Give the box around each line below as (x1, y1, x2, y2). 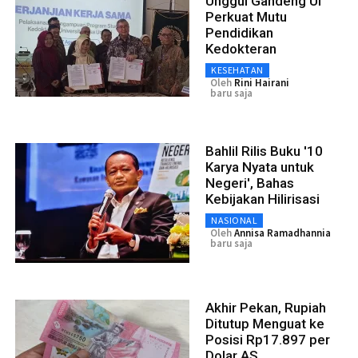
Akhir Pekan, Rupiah (205, 299, 326, 316)
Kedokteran (205, 40, 276, 57)
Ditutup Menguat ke (205, 315, 324, 332)
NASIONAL (211, 213, 257, 226)
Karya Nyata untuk (205, 158, 314, 175)
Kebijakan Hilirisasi (205, 190, 320, 207)
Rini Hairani (234, 75, 289, 89)
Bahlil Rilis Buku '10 (205, 142, 323, 159)
